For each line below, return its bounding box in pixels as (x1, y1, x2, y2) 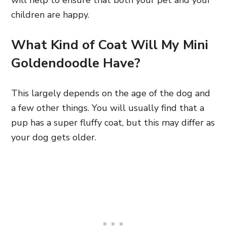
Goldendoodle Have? (11, 54, 140, 72)
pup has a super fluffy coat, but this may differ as (11, 117, 215, 129)
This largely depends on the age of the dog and (11, 87, 210, 99)
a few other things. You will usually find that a (11, 102, 204, 114)
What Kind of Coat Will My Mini (11, 36, 208, 54)
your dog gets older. (11, 131, 96, 143)
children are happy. (11, 9, 89, 21)
